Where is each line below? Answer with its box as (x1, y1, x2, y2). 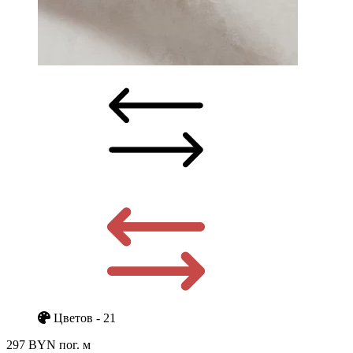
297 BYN (6, 337, 59, 351)
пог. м (59, 337, 91, 351)
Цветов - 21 (50, 310, 116, 325)
